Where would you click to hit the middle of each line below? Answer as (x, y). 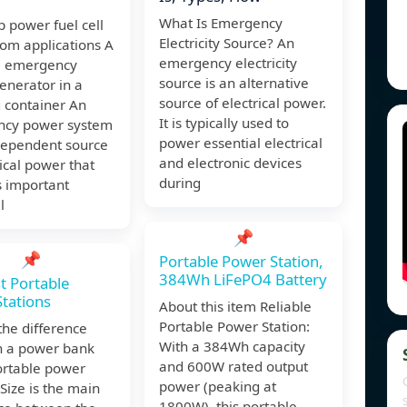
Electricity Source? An (227, 43)
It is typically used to (224, 123)
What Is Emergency (221, 23)
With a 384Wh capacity (232, 347)
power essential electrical (241, 143)
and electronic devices (230, 163)
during (180, 183)
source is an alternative (234, 83)
